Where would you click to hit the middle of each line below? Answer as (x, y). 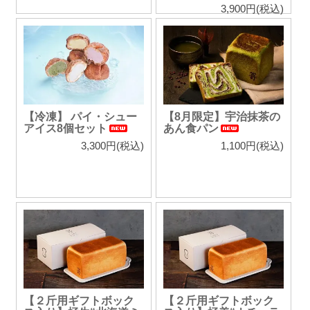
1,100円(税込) (252, 146)
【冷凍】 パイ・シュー (80, 117)
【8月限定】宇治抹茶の (221, 117)
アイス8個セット (65, 129)
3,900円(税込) (252, 9)
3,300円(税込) (112, 146)
